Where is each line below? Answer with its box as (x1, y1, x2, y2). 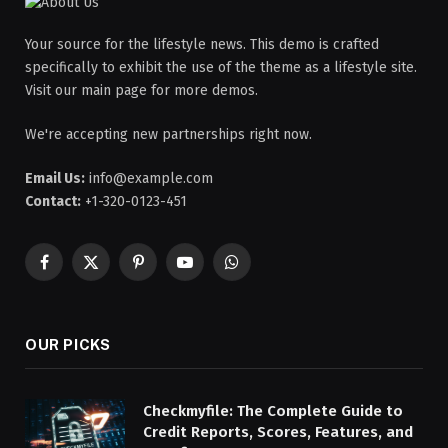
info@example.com (85, 169, 213, 187)
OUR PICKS (25, 335, 111, 353)
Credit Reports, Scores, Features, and (143, 422, 413, 441)
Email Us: (25, 169, 85, 187)
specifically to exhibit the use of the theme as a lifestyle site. (25, 58, 417, 76)
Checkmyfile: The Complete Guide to (143, 401, 403, 420)
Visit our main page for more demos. (25, 81, 258, 99)
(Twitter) (89, 283, 144, 301)
